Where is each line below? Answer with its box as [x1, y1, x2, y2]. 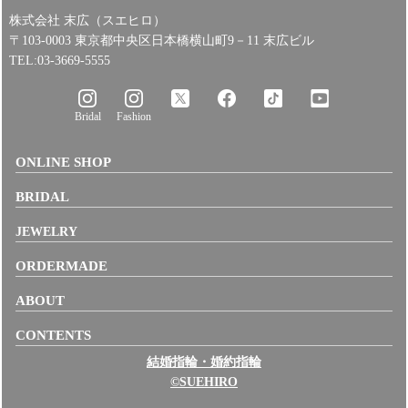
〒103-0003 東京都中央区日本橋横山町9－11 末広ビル [9, 34, 315, 48]
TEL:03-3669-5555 [9, 54, 111, 68]
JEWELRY [15, 225, 78, 240]
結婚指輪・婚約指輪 [146, 355, 261, 370]
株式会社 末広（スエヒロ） [9, 14, 167, 28]
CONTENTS [15, 327, 92, 343]
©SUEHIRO [169, 375, 238, 390]
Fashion [117, 110, 152, 124]
